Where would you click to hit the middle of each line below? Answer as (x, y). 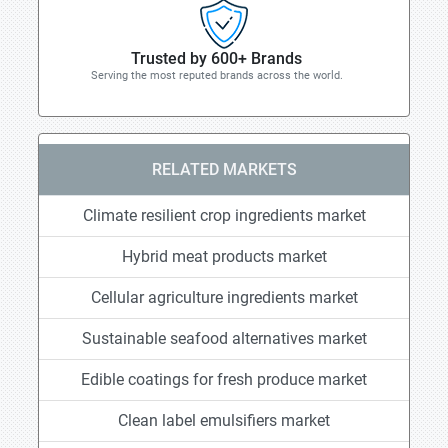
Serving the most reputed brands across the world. (216, 75)
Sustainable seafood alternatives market (224, 338)
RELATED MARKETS (224, 169)
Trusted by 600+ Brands (216, 58)
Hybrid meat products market (224, 256)
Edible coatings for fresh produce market (224, 379)
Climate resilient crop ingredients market (224, 215)
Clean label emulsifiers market (224, 420)
